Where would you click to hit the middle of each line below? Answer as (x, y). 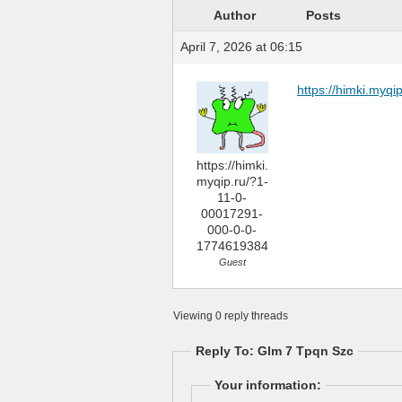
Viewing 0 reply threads (231, 316)
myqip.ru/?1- (232, 181)
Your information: (268, 385)
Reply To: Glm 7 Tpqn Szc (275, 351)
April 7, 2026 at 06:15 (241, 47)
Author (234, 15)
